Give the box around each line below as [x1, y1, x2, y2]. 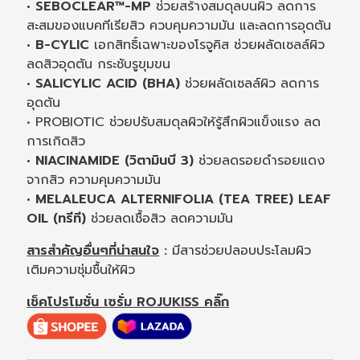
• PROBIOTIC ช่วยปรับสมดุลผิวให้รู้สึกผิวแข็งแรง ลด [27, 112, 321, 133]
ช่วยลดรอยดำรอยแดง [198, 151, 325, 171]
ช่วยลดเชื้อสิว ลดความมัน [86, 209, 234, 229]
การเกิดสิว [27, 132, 86, 152]
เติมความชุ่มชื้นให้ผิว [27, 260, 136, 280]
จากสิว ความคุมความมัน [27, 170, 162, 190]
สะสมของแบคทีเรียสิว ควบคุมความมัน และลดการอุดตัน [27, 16, 332, 36]
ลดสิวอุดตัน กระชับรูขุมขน [27, 55, 171, 75]
